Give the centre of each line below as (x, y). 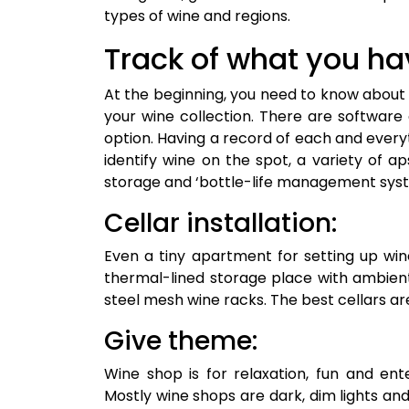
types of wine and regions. (197, 16)
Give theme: (181, 341)
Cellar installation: (220, 224)
